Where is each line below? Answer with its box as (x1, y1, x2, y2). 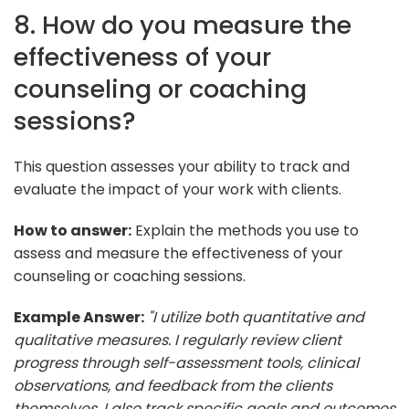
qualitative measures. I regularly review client (14, 329, 341, 351)
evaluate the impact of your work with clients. (14, 178, 341, 200)
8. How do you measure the (14, 6, 351, 43)
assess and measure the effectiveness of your (14, 242, 343, 264)
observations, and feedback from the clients (14, 374, 332, 396)
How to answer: (14, 219, 131, 241)
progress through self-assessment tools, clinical (14, 351, 359, 373)
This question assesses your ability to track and (14, 155, 350, 177)
